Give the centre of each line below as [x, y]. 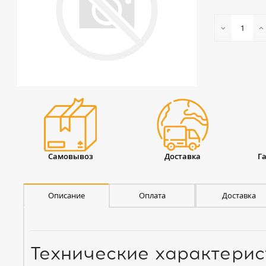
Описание [66, 195]
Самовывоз [70, 156]
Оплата [152, 195]
